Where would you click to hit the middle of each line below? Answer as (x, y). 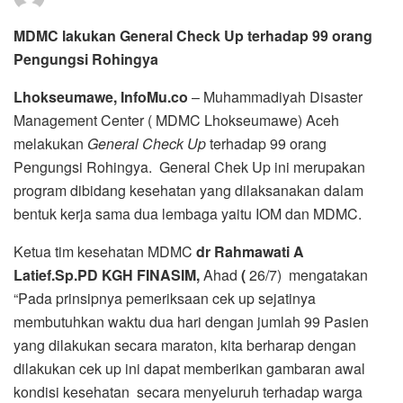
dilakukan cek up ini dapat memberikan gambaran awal (189, 368)
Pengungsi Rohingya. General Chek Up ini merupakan (189, 166)
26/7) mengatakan (309, 274)
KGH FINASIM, (152, 274)
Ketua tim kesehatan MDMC (105, 251)
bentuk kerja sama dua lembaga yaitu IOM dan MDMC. (188, 213)
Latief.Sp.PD (56, 274)
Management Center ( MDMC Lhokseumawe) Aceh (176, 120)
